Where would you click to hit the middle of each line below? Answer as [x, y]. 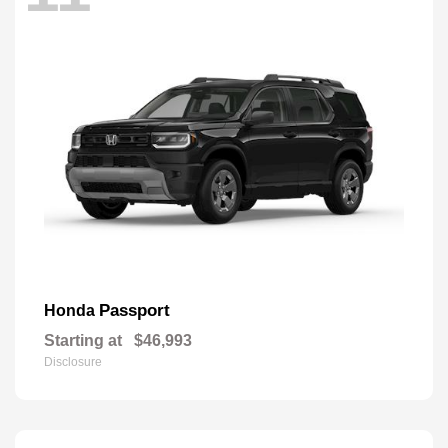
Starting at [83, 341]
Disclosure [73, 362]
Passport [134, 311]
